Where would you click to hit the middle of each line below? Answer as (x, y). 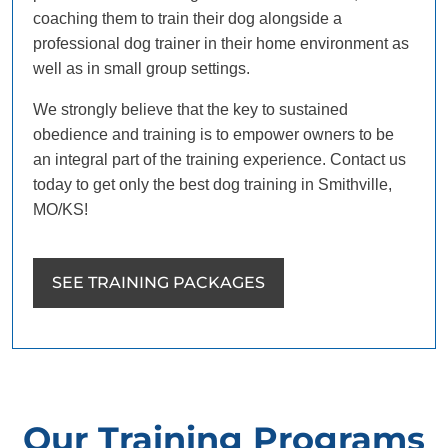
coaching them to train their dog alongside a (187, 18)
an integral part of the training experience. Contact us (219, 159)
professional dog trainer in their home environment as (221, 43)
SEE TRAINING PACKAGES (158, 282)
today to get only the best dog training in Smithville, (212, 184)
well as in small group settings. (141, 68)
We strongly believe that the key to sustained (190, 109)
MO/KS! (60, 209)
